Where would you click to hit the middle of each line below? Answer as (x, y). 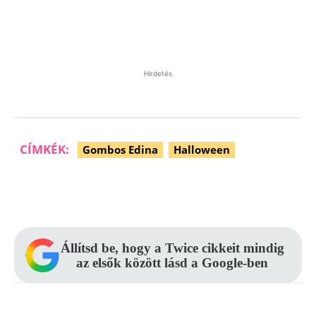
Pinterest (168, 191)
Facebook (71, 191)
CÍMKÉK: (44, 149)
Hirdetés (158, 73)
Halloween (202, 149)
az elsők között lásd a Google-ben (172, 262)
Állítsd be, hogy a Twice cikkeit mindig (172, 248)
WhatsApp (271, 191)
